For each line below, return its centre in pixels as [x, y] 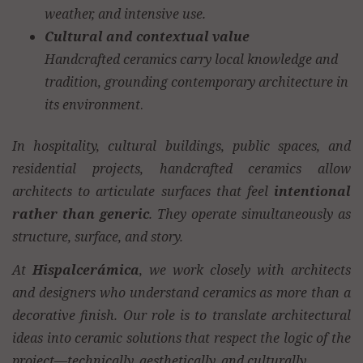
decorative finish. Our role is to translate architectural [181, 315]
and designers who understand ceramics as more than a [181, 292]
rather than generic [81, 214]
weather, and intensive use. [125, 14]
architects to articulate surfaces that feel [143, 192]
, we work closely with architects [245, 269]
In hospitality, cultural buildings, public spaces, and [181, 146]
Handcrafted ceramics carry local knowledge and [191, 60]
